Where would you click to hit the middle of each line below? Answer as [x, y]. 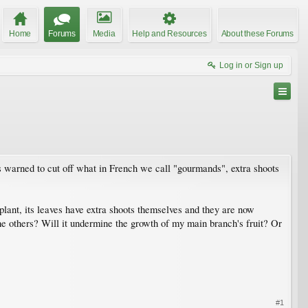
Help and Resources [169, 33]
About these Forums [257, 33]
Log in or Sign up [251, 65]
